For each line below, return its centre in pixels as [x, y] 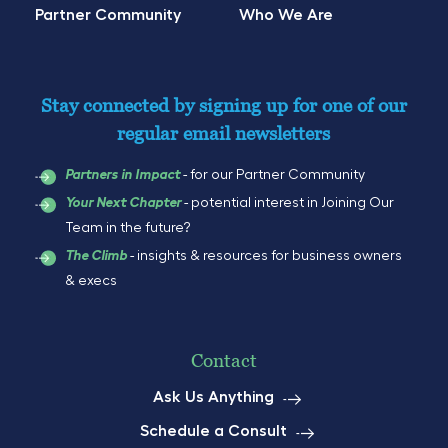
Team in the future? [128, 228]
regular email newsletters [224, 133]
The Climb [96, 256]
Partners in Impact [122, 175]
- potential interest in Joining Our [287, 203]
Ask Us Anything [214, 397]
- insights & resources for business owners [264, 256]
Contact [223, 360]
